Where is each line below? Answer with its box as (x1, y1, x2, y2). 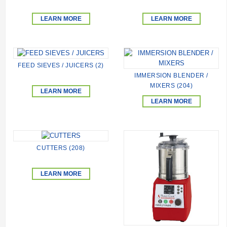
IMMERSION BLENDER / (134, 71, 208, 79)
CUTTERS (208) (36, 144, 85, 152)
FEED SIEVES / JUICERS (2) (18, 62, 104, 69)
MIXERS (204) (150, 82, 193, 89)
